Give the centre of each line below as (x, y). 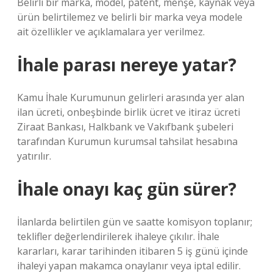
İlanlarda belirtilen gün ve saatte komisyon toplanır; (135, 222)
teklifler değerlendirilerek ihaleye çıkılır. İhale (118, 236)
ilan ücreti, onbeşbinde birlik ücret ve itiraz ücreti (129, 112)
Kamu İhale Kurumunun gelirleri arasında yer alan (131, 97)
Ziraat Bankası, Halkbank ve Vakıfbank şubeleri (125, 127)
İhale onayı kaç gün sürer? (127, 189)
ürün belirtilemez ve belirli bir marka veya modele (130, 17)
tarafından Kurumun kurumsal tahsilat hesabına (127, 141)
